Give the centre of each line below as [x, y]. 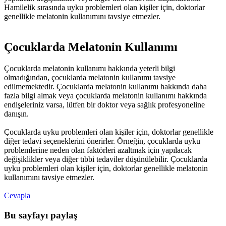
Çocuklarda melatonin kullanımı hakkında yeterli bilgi [90, 68]
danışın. [16, 114]
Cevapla [17, 195]
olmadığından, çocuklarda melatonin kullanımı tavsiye [90, 77]
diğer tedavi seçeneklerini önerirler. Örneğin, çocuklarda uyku [102, 141]
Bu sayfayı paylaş [41, 215]
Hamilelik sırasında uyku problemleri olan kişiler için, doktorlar [104, 7]
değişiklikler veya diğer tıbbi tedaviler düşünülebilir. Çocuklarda [106, 159]
